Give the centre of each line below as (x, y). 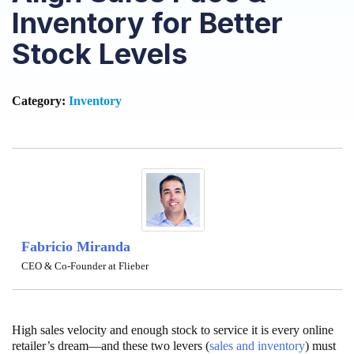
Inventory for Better (147, 23)
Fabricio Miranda (76, 246)
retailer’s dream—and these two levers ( (111, 345)
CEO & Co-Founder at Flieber (85, 265)
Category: (40, 100)
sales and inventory (257, 345)
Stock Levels (100, 53)
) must (320, 345)
